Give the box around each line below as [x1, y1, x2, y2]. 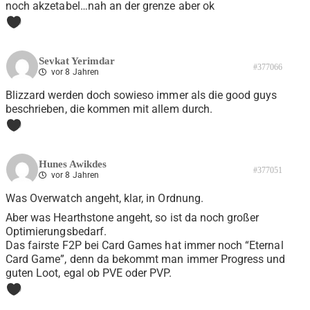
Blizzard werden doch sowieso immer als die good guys [6, 89, 277, 102]
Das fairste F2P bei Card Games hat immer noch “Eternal [6, 239, 284, 253]
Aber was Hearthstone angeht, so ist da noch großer [6, 211, 259, 225]
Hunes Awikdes [39, 158, 107, 170]
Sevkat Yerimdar [39, 55, 115, 67]
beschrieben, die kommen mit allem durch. [6, 102, 212, 116]
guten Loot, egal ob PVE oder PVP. [6, 266, 172, 280]
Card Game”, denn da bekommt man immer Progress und [6, 253, 286, 266]
